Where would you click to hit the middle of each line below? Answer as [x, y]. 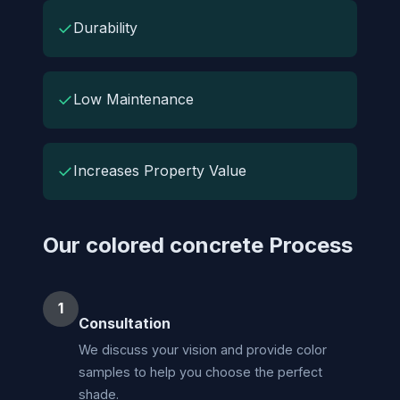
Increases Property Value [160, 171]
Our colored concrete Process [198, 245]
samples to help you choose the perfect [200, 371]
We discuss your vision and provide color [203, 349]
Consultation [125, 323]
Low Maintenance [133, 100]
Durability [105, 28]
